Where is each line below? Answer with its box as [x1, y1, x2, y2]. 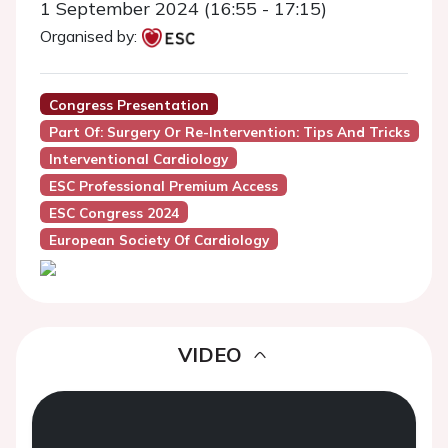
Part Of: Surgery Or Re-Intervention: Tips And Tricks [48, 123, 410, 140]
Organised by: [40, 26, 137, 46]
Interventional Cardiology [48, 150, 228, 167]
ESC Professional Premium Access [48, 177, 278, 194]
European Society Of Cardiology [48, 231, 269, 248]
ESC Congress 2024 [48, 204, 179, 221]
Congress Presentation [48, 96, 209, 113]
